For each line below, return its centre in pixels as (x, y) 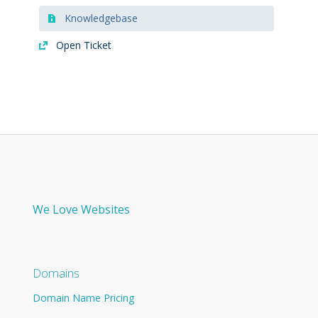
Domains (56, 273)
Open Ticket (82, 45)
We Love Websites (82, 209)
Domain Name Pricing (84, 297)
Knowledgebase (100, 18)
